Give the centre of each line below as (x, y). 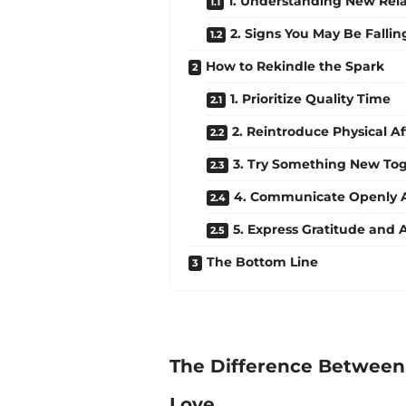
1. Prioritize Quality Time (310, 98)
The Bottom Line (262, 261)
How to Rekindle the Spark (295, 66)
